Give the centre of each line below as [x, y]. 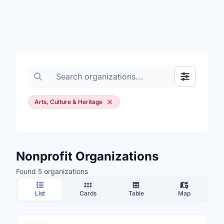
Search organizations [67, 71]
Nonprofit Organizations [87, 156]
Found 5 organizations [52, 171]
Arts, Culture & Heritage [68, 102]
